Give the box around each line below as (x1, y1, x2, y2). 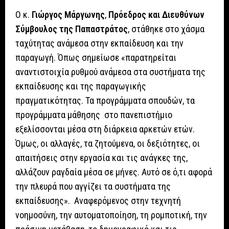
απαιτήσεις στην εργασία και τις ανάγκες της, (15, 152, 188, 164)
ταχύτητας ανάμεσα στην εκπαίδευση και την (15, 38, 184, 49)
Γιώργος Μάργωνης (32, 9, 105, 20)
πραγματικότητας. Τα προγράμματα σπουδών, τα (15, 95, 195, 106)
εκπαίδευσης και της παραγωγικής (15, 81, 146, 92)
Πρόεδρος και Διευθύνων (108, 9, 204, 20)
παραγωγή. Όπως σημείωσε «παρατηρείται (15, 52, 176, 63)
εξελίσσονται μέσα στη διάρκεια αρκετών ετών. (15, 124, 195, 135)
